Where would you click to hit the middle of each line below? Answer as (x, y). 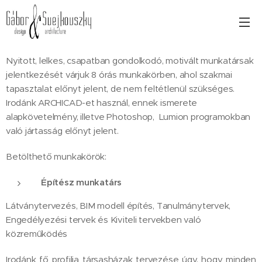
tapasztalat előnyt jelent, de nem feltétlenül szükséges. (120, 89)
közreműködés (37, 234)
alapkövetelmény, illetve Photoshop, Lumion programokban (128, 117)
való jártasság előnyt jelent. (62, 131)
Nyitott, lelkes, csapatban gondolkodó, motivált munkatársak (130, 61)
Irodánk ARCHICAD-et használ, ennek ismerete (102, 103)
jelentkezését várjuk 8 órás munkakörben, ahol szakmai (119, 75)
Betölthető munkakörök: (56, 156)
